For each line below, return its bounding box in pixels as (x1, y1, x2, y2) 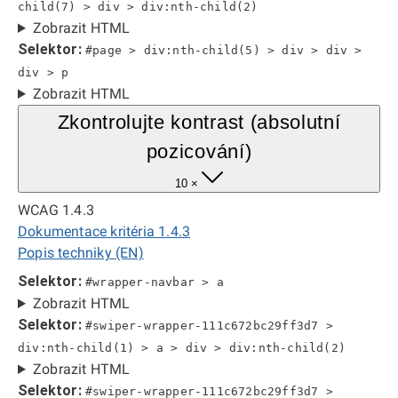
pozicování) (146, 140, 252, 163)
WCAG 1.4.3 (18, 202, 94, 219)
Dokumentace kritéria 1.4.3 (18, 223, 191, 240)
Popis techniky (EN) (18, 244, 144, 261)
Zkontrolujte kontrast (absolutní (57, 111, 341, 133)
